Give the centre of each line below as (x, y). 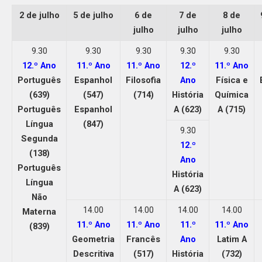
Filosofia (143, 80)
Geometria (93, 239)
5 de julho (93, 15)
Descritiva (93, 254)
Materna (39, 211)
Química (232, 94)
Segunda (39, 138)
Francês (143, 239)
